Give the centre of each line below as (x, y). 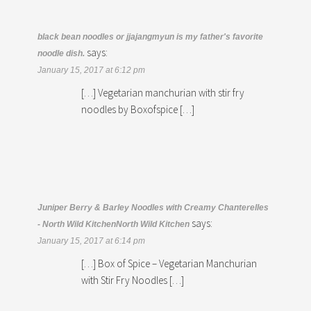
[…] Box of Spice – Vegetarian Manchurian (169, 263)
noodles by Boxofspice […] (138, 109)
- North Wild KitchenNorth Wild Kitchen (114, 224)
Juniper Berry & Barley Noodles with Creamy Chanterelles (153, 207)
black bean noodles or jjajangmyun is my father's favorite (151, 36)
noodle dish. (61, 53)
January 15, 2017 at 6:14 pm (92, 241)
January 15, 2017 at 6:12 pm (92, 70)
